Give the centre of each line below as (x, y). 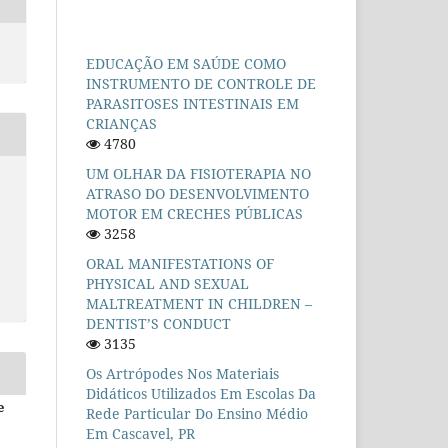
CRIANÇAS (121, 123)
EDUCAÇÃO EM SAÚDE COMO (186, 63)
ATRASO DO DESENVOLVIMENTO (197, 193)
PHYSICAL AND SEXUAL (167, 283)
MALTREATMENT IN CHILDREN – (199, 303)
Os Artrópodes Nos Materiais (182, 373)
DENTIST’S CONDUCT (158, 323)
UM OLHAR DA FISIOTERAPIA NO (198, 173)
